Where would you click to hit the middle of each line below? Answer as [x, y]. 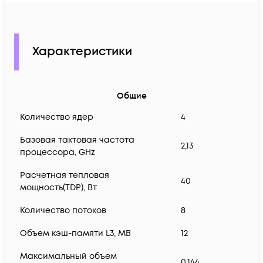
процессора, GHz [58, 153]
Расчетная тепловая [65, 176]
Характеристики [82, 52]
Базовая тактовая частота [77, 140]
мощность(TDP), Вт [58, 188]
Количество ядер [57, 117]
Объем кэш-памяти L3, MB [75, 234]
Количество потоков [63, 211]
